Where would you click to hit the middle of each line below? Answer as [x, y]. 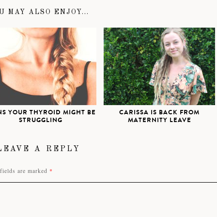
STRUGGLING [41, 120]
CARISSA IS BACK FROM [159, 112]
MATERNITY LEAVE [159, 120]
